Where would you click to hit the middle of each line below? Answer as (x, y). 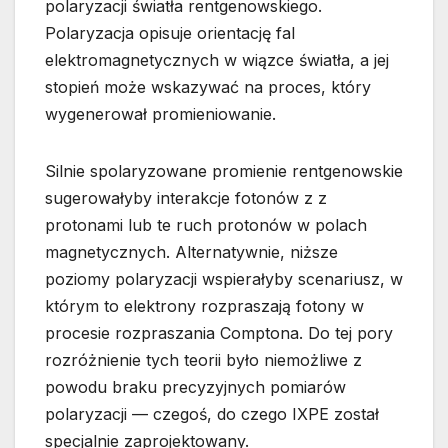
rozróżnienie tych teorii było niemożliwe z (203, 360)
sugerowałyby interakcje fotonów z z (186, 198)
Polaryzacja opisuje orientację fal (170, 33)
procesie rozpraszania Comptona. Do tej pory (219, 333)
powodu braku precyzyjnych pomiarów (195, 387)
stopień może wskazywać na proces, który (208, 87)
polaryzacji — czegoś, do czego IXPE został (212, 414)
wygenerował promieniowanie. (160, 114)
